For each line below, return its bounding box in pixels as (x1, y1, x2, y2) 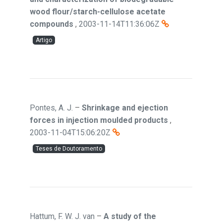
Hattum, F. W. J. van (30, 212, 95, 221)
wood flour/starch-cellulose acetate (30, 7, 166, 16)
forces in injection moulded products (30, 115, 168, 125)
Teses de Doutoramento (36, 145, 102, 152)
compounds (30, 19, 73, 29)
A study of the (104, 212, 156, 221)
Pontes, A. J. (30, 103, 73, 112)
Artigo (36, 37, 52, 44)
